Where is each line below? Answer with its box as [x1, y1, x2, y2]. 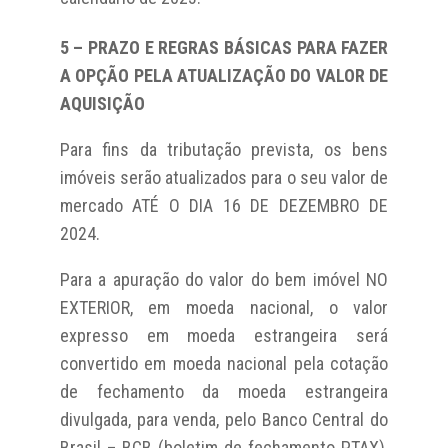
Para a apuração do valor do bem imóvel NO [59, 268, 389, 290]
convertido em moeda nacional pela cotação [59, 352, 389, 374]
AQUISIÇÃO [59, 92, 145, 114]
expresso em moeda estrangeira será [59, 324, 389, 346]
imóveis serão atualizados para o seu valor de [59, 166, 389, 188]
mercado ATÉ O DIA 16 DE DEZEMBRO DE [59, 194, 389, 216]
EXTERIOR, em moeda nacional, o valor [59, 296, 389, 318]
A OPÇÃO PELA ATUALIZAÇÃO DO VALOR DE [59, 64, 389, 86]
